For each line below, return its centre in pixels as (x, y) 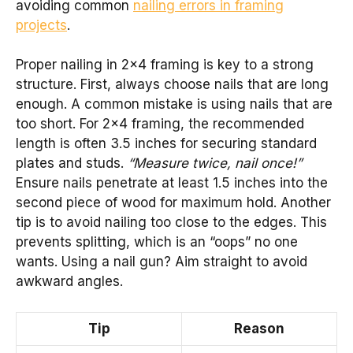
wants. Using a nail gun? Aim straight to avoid (162, 262)
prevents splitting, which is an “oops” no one (157, 242)
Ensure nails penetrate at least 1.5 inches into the (172, 183)
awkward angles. (69, 282)
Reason (259, 328)
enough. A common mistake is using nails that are (174, 104)
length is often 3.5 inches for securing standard (166, 144)
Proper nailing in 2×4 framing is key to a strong (165, 65)
